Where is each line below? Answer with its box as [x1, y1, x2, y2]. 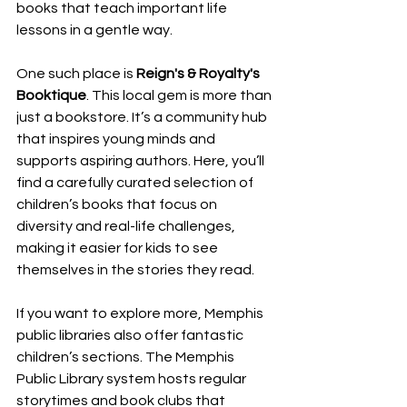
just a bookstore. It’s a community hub [16, 110, 270, 125]
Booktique [16, 88, 86, 104]
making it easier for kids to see [16, 241, 221, 256]
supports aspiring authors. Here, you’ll [16, 154, 267, 169]
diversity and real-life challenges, [16, 219, 238, 234]
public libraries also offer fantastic [16, 328, 246, 343]
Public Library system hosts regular [16, 372, 249, 387]
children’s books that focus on [16, 197, 220, 213]
